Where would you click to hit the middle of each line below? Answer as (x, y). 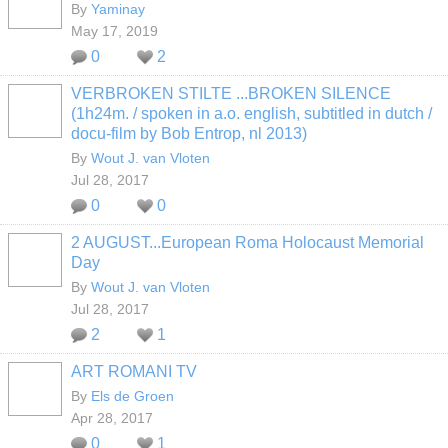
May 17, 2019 (114, 31)
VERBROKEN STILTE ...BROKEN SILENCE (231, 93)
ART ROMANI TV (134, 371)
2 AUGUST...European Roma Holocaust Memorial (247, 242)
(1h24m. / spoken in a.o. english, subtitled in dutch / (251, 113)
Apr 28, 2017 (112, 418)
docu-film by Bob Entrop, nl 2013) (189, 133)
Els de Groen (132, 396)
